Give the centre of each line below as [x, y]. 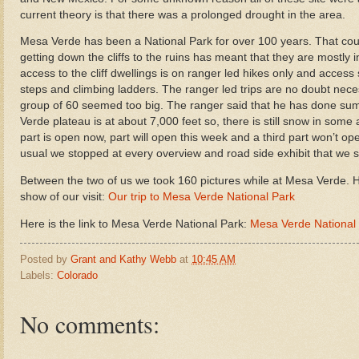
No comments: [90, 324]
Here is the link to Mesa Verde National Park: [135, 224]
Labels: [38, 276]
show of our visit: [64, 197]
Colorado [77, 276]
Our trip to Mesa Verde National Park [202, 197]
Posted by [45, 260]
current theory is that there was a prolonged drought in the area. [183, 14]
